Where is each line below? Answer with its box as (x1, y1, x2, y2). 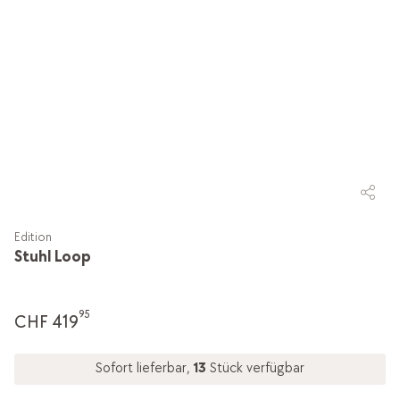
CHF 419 (13, 311, 79, 333)
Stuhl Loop (13, 246, 91, 266)
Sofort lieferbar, (96, 360, 194, 378)
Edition (13, 229, 52, 245)
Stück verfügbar (210, 360, 304, 378)
